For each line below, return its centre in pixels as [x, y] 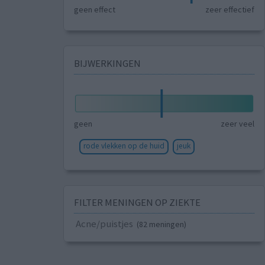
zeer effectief [230, 10]
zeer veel [238, 123]
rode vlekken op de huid [124, 146]
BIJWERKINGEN [107, 63]
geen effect [94, 10]
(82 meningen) [161, 224]
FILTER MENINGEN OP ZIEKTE [137, 203]
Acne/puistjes [104, 224]
